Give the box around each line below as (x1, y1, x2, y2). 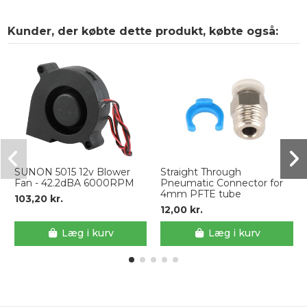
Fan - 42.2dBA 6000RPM (14, 177, 134, 190)
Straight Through (160, 166, 241, 179)
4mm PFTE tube (160, 188, 241, 201)
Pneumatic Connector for (160, 177, 283, 190)
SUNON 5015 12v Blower (14, 166, 130, 179)
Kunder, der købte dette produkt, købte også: (7, 25, 278, 38)
